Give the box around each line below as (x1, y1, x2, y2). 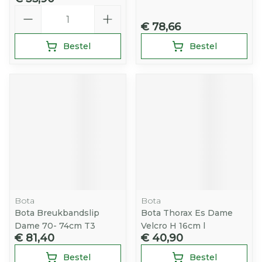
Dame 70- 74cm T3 (15, 220, 95, 231)
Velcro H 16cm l (141, 220, 205, 231)
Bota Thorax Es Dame (141, 208, 233, 218)
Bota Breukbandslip (15, 208, 99, 218)
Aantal (14, 5, 45, 16)
